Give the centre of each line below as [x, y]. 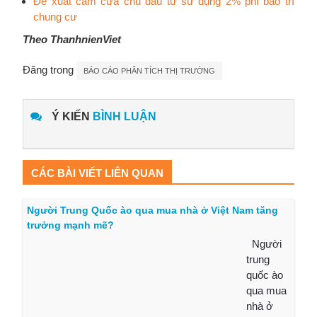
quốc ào [265, 275]
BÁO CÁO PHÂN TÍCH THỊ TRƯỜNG [150, 70]
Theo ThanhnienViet [72, 39]
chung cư [56, 16]
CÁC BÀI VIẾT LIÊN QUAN [98, 173]
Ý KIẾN [71, 117]
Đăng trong [50, 69]
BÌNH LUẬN [125, 117]
